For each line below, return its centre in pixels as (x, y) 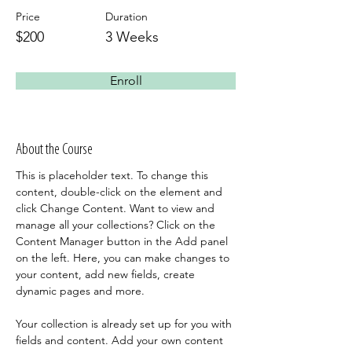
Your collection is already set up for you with (125, 324)
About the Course (54, 150)
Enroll (126, 81)
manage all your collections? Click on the (117, 225)
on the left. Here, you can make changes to (124, 258)
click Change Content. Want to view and (117, 208)
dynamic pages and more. (80, 291)
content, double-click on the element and (121, 192)
